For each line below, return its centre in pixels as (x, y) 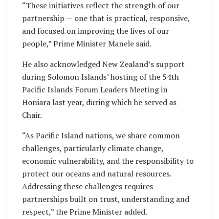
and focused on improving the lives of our (96, 31)
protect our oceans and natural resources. (97, 174)
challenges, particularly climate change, (93, 148)
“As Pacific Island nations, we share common (101, 136)
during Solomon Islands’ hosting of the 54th (100, 77)
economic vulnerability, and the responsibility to (108, 161)
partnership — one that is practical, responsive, (106, 18)
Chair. (32, 115)
